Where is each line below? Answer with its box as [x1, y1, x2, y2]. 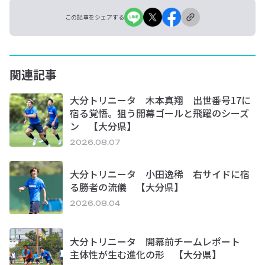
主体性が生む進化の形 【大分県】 [70, 247, 221, 262]
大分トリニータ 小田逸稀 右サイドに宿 [70, 167, 250, 182]
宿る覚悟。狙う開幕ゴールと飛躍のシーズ [70, 106, 249, 121]
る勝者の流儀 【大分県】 [70, 180, 183, 195]
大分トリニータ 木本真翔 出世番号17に [70, 93, 251, 108]
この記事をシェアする [65, 12, 124, 22]
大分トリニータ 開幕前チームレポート [70, 234, 250, 249]
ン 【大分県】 [70, 119, 136, 134]
